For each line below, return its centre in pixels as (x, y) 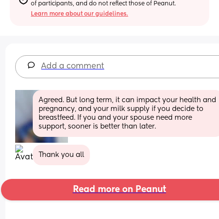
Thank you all (62, 155)
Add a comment (73, 66)
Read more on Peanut (119, 189)
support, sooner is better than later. (98, 126)
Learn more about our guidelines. (80, 14)
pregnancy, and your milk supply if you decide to (121, 109)
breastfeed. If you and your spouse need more (116, 118)
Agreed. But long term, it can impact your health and (128, 100)
